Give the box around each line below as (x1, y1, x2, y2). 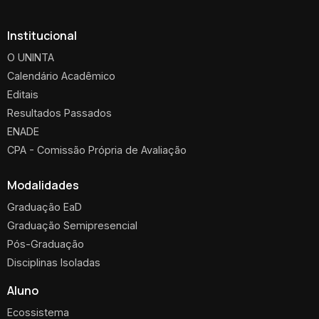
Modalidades (7, 177, 79, 193)
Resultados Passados (7, 106, 112, 119)
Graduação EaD (7, 200, 82, 213)
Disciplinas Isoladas (7, 256, 100, 268)
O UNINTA (7, 51, 54, 63)
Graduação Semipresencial (7, 219, 137, 231)
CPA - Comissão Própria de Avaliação (7, 143, 187, 156)
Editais (7, 88, 38, 100)
